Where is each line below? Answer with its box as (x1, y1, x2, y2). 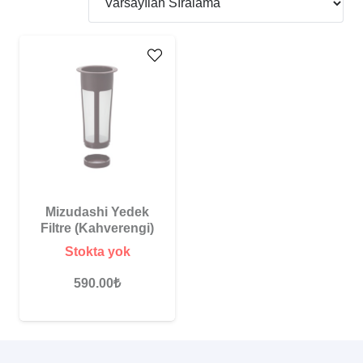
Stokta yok (64, 244, 130, 258)
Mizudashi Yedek (45, 205, 149, 219)
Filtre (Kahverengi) (41, 221, 154, 235)
